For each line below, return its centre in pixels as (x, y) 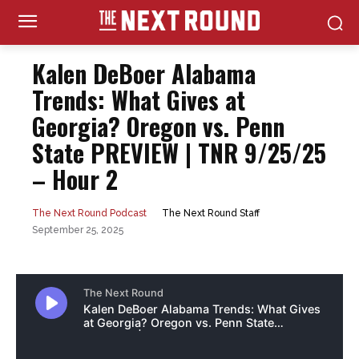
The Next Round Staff (211, 214)
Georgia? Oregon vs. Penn (158, 126)
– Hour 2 (75, 179)
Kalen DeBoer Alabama (144, 73)
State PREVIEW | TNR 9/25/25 (179, 153)
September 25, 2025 (78, 230)
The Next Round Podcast (89, 214)
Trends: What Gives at (139, 100)
